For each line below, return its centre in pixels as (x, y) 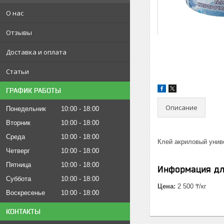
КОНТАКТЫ (23, 211)
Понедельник (26, 109)
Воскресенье (25, 193)
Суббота (18, 179)
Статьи (17, 71)
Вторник (18, 123)
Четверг (18, 151)
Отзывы (19, 32)
